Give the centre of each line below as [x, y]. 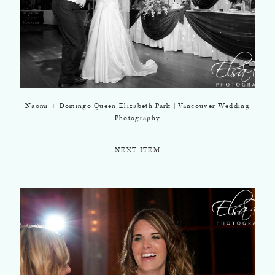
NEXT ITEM [137, 151]
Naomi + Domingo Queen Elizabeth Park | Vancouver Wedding [137, 107]
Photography [137, 119]
